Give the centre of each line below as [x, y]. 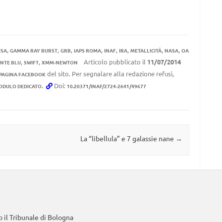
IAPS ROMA [87, 50]
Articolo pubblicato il [114, 62]
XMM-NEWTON [59, 62]
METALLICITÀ [146, 50]
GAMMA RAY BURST [33, 50]
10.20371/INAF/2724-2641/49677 [106, 86]
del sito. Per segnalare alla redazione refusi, [110, 74]
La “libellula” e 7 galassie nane [128, 139]
